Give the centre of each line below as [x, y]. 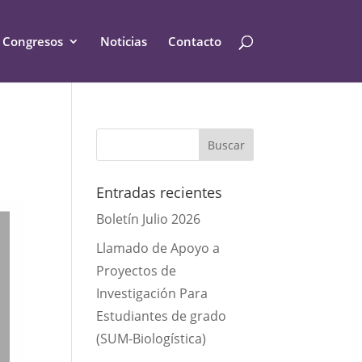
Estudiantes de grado [162, 316]
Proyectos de [137, 271]
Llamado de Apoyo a [158, 248]
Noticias [123, 41]
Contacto [194, 41]
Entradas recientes [160, 192]
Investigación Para [152, 293]
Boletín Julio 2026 [149, 219]
